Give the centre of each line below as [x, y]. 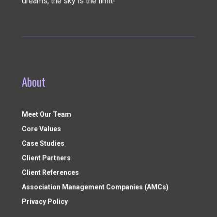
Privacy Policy [45, 201]
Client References [50, 172]
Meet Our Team [46, 114]
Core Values [41, 129]
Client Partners [46, 158]
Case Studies [43, 143]
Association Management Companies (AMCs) [95, 187]
